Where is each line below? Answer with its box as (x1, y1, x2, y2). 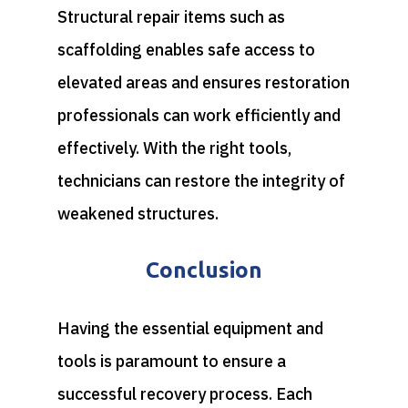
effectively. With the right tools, (56, 137, 291, 158)
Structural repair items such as (56, 5, 285, 27)
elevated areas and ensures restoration (56, 71, 350, 93)
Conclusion (146, 257, 262, 282)
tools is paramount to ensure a (56, 350, 286, 372)
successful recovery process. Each (56, 382, 312, 404)
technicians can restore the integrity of (56, 169, 345, 191)
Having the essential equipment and (56, 317, 323, 339)
